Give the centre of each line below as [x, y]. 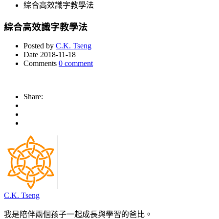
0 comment [76, 64]
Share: [33, 97]
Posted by [39, 46]
